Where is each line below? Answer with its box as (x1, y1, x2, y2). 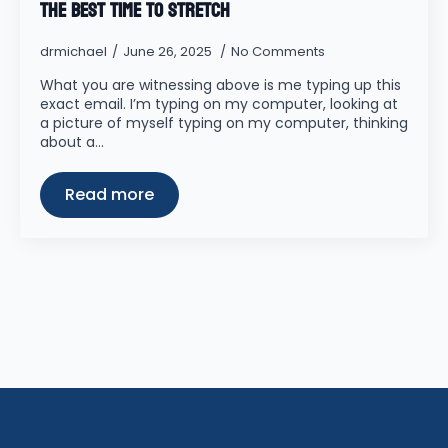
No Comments (231, 42, 325, 61)
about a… (40, 132, 104, 152)
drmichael (40, 42, 107, 61)
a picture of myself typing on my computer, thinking (40, 113, 408, 133)
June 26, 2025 (123, 42, 215, 61)
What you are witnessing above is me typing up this (40, 75, 401, 95)
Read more (65, 183, 154, 206)
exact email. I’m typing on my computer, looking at (40, 94, 398, 114)
